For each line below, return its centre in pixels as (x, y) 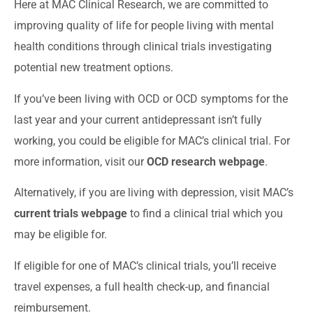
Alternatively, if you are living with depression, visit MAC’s (154, 193)
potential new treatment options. (94, 68)
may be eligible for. (60, 235)
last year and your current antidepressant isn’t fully (138, 119)
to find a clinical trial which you (205, 214)
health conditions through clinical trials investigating (143, 47)
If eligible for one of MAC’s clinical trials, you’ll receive (145, 265)
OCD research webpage (206, 161)
